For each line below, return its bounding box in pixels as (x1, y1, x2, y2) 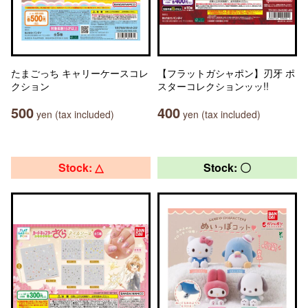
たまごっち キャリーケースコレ (11, 66, 148, 80)
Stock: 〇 (203, 159, 251, 175)
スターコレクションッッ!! (157, 79, 269, 93)
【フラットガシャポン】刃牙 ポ (157, 66, 295, 80)
